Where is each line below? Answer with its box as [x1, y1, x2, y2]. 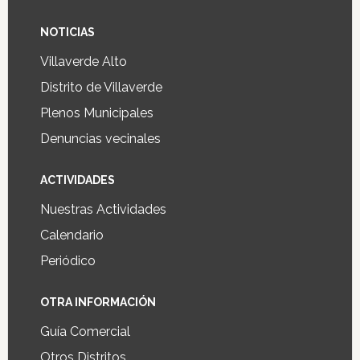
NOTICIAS [39, 26, 95, 39]
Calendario [39, 227, 104, 243]
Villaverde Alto [39, 54, 127, 69]
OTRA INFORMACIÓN [39, 296, 156, 309]
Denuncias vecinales [39, 131, 161, 146]
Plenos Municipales [39, 105, 153, 121]
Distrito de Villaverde [39, 80, 162, 95]
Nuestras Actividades [39, 202, 166, 217]
